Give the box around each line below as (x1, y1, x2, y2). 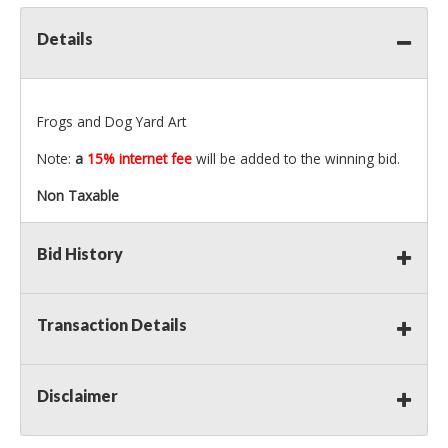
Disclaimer (37, 386, 118, 406)
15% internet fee (87, 149, 196, 169)
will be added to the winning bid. (196, 149, 400, 169)
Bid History (37, 244, 123, 264)
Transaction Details (37, 315, 187, 335)
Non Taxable (37, 186, 119, 206)
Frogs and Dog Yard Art (37, 112, 186, 132)
